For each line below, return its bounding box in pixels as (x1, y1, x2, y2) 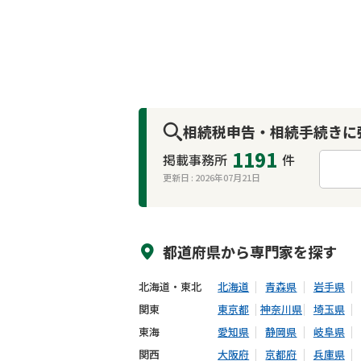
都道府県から (163, 240, 251, 262)
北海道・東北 (139, 279, 201, 294)
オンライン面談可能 (245, 192, 339, 207)
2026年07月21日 (195, 171, 260, 184)
